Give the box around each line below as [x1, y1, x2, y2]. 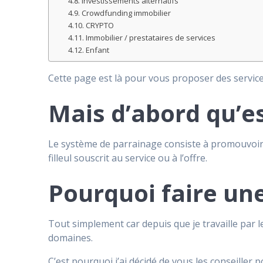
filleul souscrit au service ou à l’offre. [48, 151, 208, 165]
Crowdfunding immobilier [81, 7, 171, 18]
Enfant [85, 44, 109, 55]
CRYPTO [85, 19, 114, 31]
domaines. [48, 231, 93, 245]
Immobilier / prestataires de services [85, 32, 215, 43]
